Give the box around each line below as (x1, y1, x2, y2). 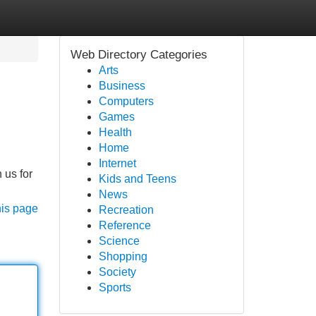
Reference (98, 219, 151, 231)
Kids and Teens (98, 173, 176, 185)
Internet (98, 157, 136, 169)
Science (98, 235, 140, 247)
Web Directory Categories (70, 48, 207, 61)
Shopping (98, 250, 147, 262)
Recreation (98, 204, 154, 216)
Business (98, 80, 145, 92)
